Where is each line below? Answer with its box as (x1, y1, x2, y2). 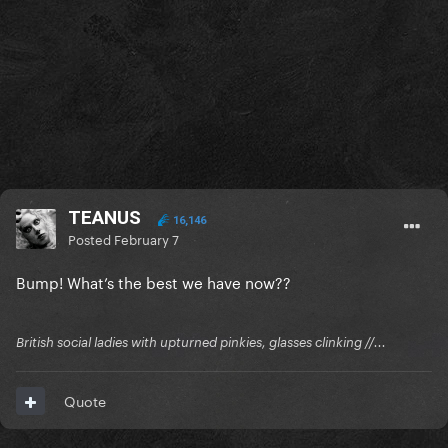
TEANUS (68, 206, 141, 230)
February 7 (114, 228, 179, 249)
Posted (68, 228, 114, 249)
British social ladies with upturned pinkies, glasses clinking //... (16, 334, 386, 351)
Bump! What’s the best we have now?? (16, 269, 291, 294)
